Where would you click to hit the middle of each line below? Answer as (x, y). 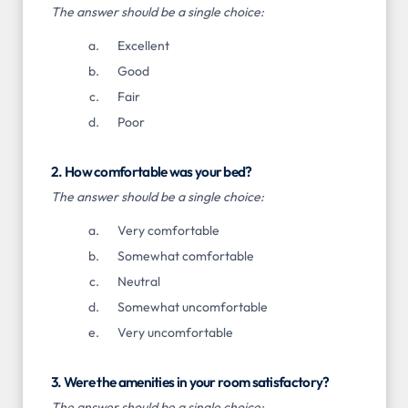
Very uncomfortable (175, 333)
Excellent (143, 45)
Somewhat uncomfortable (192, 307)
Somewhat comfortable (185, 256)
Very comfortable (168, 231)
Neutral (138, 282)
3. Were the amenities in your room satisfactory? (190, 382)
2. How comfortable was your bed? (152, 171)
